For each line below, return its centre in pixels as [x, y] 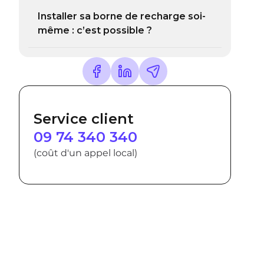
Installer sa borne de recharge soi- [122, 16]
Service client [84, 119]
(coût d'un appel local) [85, 153]
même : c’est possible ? [95, 30]
